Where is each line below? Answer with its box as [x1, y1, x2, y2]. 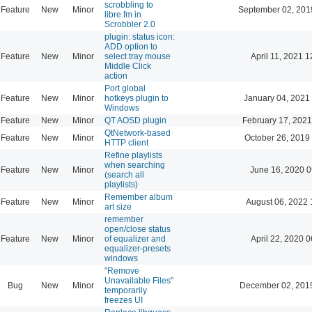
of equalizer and [104, 233, 166, 244]
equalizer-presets [104, 243, 171, 253]
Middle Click [104, 61, 151, 71]
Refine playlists [104, 150, 162, 160]
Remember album [104, 192, 173, 202]
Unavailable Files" [104, 275, 173, 286]
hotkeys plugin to [104, 93, 169, 103]
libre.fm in [104, 9, 141, 19]
